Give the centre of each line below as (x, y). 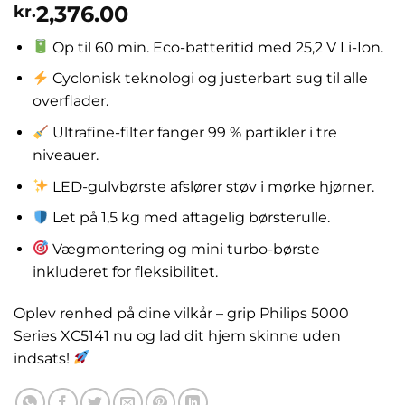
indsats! (43, 358)
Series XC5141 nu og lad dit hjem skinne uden (177, 335)
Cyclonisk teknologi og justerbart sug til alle (209, 79)
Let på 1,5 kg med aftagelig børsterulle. (190, 218)
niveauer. (65, 155)
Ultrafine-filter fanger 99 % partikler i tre (193, 133)
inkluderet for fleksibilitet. (125, 271)
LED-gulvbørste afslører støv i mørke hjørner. (212, 186)
